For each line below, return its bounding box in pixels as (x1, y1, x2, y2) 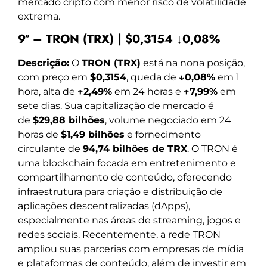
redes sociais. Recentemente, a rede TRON (18, 228, 221, 240)
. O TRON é (187, 142, 238, 154)
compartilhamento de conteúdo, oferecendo (18, 171, 232, 183)
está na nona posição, (141, 57, 245, 69)
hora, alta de (18, 85, 77, 97)
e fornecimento (125, 128, 201, 140)
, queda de (126, 71, 179, 83)
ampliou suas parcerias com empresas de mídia (18, 243, 244, 254)
